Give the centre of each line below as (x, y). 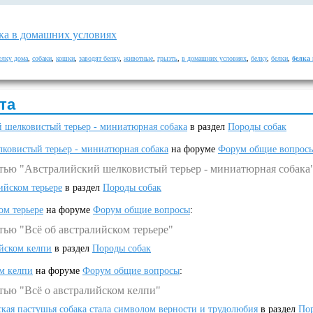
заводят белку (99, 58)
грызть (167, 58)
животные (138, 58)
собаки (42, 58)
